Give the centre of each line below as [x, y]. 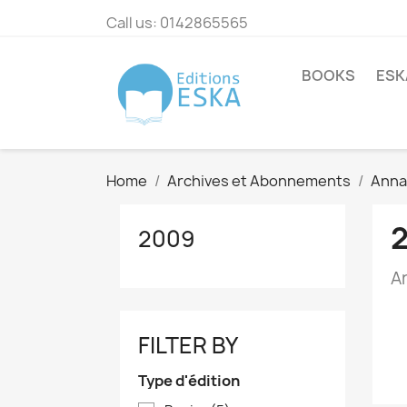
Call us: [133, 23]
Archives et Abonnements [259, 181]
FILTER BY [188, 346]
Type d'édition [189, 381]
